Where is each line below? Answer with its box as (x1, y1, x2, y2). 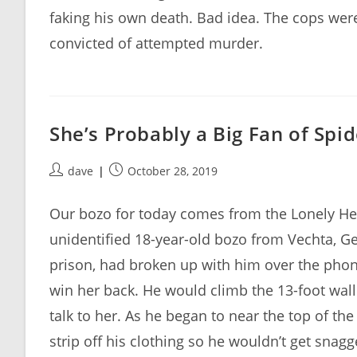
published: (108, 179, 166, 194)
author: (49, 179, 88, 194)
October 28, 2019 (127, 163, 218, 178)
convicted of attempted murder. (49, 33, 263, 53)
